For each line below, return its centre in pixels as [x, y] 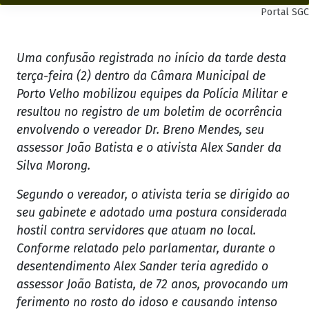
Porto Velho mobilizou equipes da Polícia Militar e [152, 94]
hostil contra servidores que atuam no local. [136, 231]
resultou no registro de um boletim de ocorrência [149, 112]
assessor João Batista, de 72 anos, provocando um [152, 285]
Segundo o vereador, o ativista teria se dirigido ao [153, 195]
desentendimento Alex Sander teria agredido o [142, 267]
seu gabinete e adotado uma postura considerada [152, 213]
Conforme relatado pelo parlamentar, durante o [146, 249]
